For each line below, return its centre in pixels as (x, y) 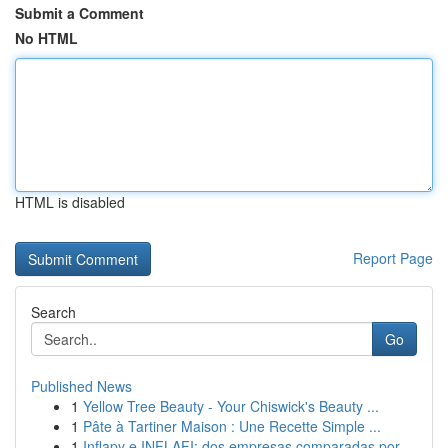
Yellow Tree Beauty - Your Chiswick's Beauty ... (231, 406)
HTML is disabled (70, 202)
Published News (81, 386)
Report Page (393, 258)
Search (53, 312)
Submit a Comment (79, 13)
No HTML (46, 38)
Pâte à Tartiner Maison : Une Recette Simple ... (232, 426)
